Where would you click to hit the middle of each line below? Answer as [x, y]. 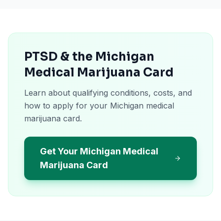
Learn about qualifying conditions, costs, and [108, 93]
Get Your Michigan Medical [99, 151]
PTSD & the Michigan [89, 57]
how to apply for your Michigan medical [99, 106]
